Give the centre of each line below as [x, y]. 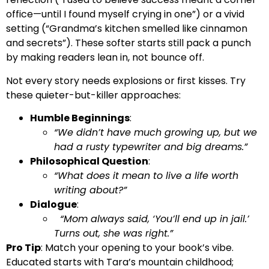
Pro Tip [23, 247]
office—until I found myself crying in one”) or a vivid [125, 14]
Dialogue [53, 204]
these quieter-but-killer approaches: [93, 95]
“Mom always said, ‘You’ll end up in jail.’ [152, 219]
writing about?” [90, 190]
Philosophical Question [89, 161]
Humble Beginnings [80, 118]
